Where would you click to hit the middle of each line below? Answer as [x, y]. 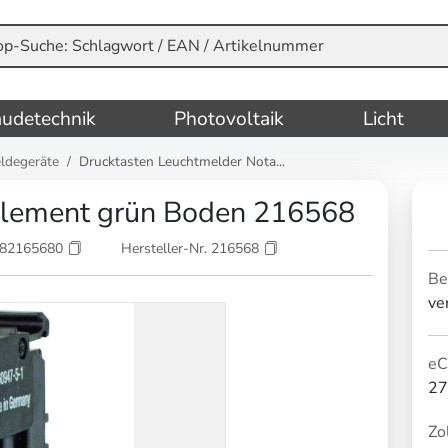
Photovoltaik [229, 118]
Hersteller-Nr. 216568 [192, 248]
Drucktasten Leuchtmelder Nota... [182, 162]
